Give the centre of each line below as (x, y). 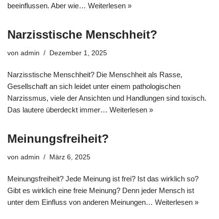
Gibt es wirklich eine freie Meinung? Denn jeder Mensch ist (101, 190)
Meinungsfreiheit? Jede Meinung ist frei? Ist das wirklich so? (103, 179)
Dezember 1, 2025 (78, 53)
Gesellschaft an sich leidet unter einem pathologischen (94, 86)
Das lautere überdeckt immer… (58, 110)
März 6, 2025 (70, 157)
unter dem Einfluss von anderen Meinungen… (81, 202)
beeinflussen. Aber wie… (48, 6)
